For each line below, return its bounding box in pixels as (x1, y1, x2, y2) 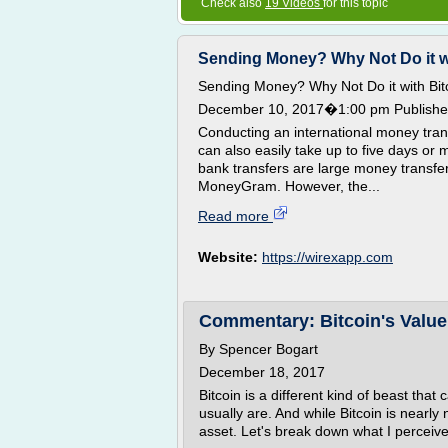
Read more (198, 208, 273, 224)
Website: (198, 249, 262, 265)
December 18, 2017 (199, 364, 325, 380)
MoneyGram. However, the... (198, 178, 380, 194)
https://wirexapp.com (262, 249, 393, 265)
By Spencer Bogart (199, 341, 318, 357)
